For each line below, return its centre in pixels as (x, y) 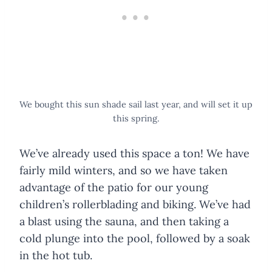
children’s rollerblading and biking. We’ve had (135, 204)
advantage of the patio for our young (114, 187)
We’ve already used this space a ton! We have (134, 153)
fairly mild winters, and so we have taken (124, 170)
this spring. (136, 118)
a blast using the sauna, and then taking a (124, 221)
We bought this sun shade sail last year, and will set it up (136, 104)
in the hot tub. (57, 255)
